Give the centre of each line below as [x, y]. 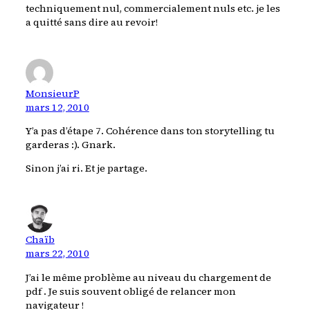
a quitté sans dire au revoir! [91, 22]
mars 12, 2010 [57, 107]
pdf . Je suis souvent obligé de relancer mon [130, 291]
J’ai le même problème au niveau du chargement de [148, 277]
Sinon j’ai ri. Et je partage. [86, 168]
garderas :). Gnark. [70, 145]
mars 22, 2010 [57, 254]
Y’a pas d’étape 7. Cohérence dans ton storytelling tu [150, 131]
